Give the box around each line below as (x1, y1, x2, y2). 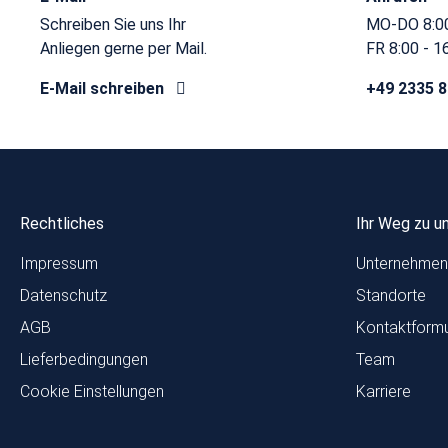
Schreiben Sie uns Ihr (40, 15, 186, 34)
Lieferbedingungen (20, 350, 148, 369)
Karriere (356, 382, 411, 401)
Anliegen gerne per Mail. (40, 39, 207, 58)
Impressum (20, 254, 98, 273)
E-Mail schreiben (40, 79, 168, 98)
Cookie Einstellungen (20, 382, 164, 401)
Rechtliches (20, 214, 104, 233)
